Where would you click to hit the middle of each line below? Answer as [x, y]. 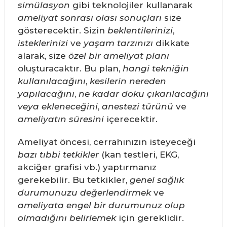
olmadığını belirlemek [67, 218]
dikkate [171, 43]
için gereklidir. [150, 218]
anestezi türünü [137, 107]
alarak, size [43, 56]
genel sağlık [157, 180]
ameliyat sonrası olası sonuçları [89, 18]
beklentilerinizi [140, 31]
